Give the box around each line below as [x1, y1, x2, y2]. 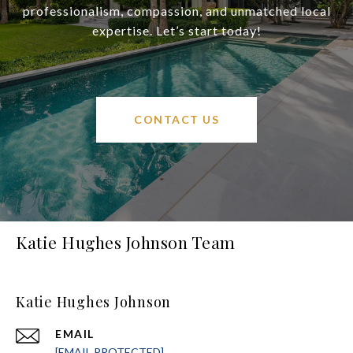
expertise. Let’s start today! [91, 23, 262, 39]
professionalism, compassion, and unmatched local [22, 3, 331, 19]
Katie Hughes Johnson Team [16, 231, 236, 254]
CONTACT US [134, 113, 219, 127]
